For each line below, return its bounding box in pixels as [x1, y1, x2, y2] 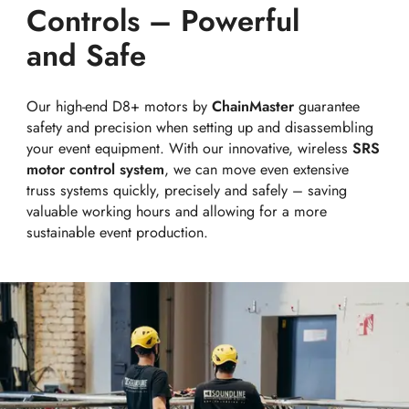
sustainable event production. [26, 221, 209, 243]
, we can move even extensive [164, 158, 350, 180]
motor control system [26, 158, 165, 180]
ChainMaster [212, 95, 295, 117]
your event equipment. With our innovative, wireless [26, 137, 353, 159]
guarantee [294, 95, 361, 117]
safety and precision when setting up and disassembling [26, 116, 374, 138]
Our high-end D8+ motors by [26, 95, 213, 117]
